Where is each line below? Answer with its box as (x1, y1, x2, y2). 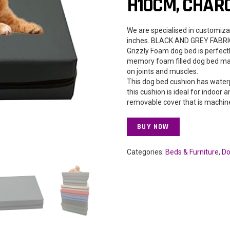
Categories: (127, 147, 166, 156)
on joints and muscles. (127, 67, 199, 75)
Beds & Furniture (165, 147, 219, 156)
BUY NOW (137, 122, 169, 131)
